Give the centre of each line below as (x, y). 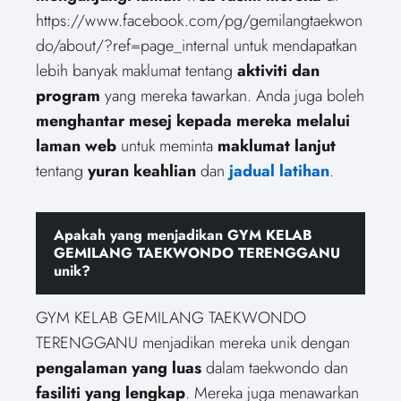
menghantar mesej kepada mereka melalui (193, 120)
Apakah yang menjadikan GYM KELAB (183, 235)
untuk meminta (167, 145)
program (68, 95)
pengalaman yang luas (119, 367)
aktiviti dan (278, 70)
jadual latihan (279, 171)
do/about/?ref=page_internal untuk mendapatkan (196, 45)
